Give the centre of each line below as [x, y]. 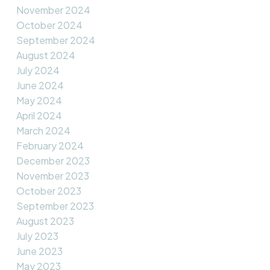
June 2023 [39, 251]
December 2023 [53, 161]
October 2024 [49, 25]
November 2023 [52, 176]
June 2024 [40, 86]
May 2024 [39, 101]
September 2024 [55, 40]
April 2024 [39, 116]
